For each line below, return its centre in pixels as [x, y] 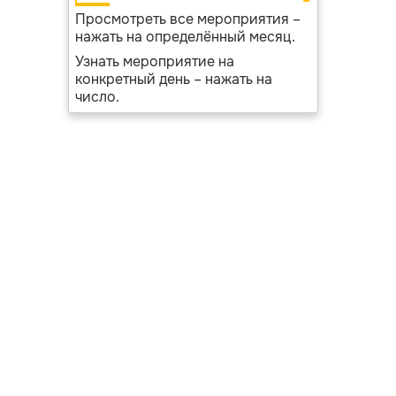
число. [97, 97]
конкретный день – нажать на [173, 79]
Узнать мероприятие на [154, 61]
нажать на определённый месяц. [185, 37]
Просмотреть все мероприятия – [187, 19]
